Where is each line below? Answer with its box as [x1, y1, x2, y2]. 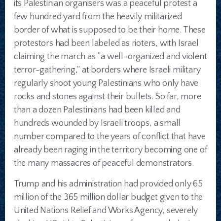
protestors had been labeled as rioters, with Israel [13, 38, 199, 49]
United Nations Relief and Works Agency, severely [13, 206, 198, 216]
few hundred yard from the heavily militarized [13, 12, 182, 22]
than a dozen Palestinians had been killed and [13, 105, 181, 115]
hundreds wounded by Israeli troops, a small [13, 118, 181, 129]
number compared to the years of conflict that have [13, 132, 206, 142]
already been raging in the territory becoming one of [13, 145, 207, 155]
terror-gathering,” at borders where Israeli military [13, 65, 201, 75]
